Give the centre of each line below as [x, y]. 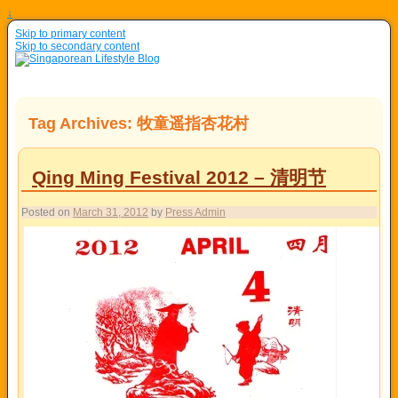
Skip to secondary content [77, 46]
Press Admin [195, 212]
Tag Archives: [83, 123]
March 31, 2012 [111, 212]
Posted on [47, 212]
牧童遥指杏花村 [193, 123]
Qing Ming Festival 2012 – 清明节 [179, 177]
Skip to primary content [70, 34]
